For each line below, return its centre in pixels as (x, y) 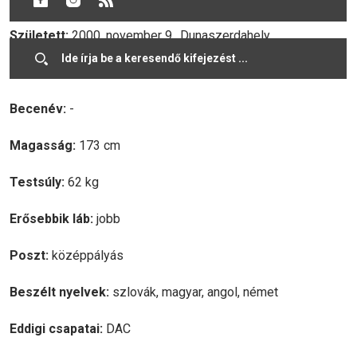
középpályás (86, 255)
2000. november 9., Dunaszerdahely (169, 35)
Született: (39, 35)
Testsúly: (37, 182)
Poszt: (29, 255)
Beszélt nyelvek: (59, 292)
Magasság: (43, 145)
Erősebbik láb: (51, 219)
